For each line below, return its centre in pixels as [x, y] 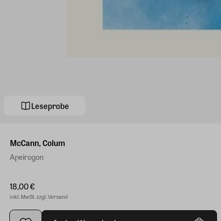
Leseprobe [50, 106]
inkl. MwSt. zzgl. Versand [39, 197]
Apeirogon [27, 157]
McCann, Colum [37, 143]
